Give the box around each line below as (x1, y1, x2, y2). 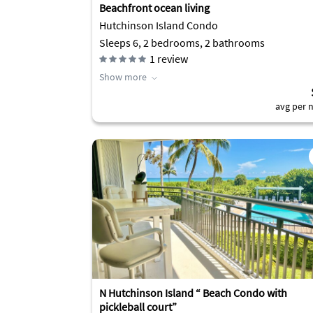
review (155, 52, 188, 66)
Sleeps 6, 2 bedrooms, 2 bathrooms (99, 36, 265, 50)
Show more (99, 71, 147, 83)
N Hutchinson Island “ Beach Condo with (99, 286, 287, 300)
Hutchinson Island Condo (99, 18, 218, 32)
